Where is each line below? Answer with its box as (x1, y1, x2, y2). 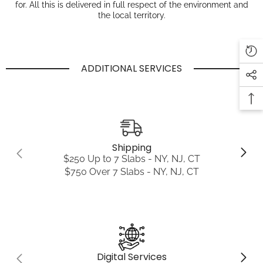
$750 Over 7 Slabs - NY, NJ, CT (64, 166, 199, 178)
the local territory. (97, 11, 166, 21)
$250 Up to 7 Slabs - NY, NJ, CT (63, 153, 200, 165)
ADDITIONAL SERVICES (81, 62, 182, 76)
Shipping (112, 141, 151, 155)
